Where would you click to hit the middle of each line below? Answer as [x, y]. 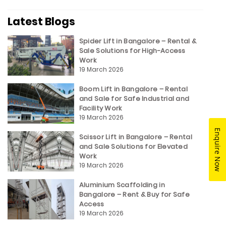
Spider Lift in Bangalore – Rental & [138, 41]
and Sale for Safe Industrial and [134, 99]
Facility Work [100, 108]
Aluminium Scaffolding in [122, 185]
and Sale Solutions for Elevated [133, 147]
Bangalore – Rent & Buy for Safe [134, 195]
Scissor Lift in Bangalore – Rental [135, 137]
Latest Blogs [41, 21]
